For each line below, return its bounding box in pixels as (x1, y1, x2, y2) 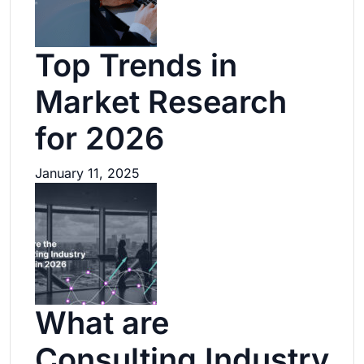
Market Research (35, 83, 287, 121)
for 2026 (35, 119, 164, 158)
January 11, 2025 (35, 165, 140, 182)
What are (35, 304, 169, 342)
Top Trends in (35, 46, 237, 84)
